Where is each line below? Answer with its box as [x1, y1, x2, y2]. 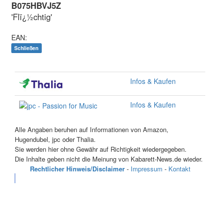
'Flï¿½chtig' [11, 11, 52, 23]
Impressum [130, 164, 163, 173]
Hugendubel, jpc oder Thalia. [15, 135, 96, 144]
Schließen [14, 44, 39, 52]
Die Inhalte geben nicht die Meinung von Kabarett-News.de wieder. [15, 154, 203, 164]
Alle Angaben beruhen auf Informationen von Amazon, [15, 125, 168, 134]
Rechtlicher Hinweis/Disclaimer [29, 164, 125, 173]
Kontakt [168, 164, 191, 173]
